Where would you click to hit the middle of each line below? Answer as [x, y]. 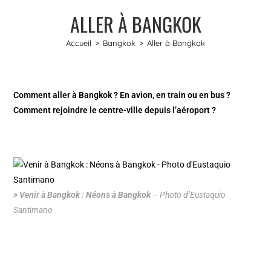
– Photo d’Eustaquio [188, 194]
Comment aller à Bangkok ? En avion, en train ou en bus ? [122, 95]
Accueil [79, 43]
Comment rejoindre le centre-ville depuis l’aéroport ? [115, 110]
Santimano [33, 210]
